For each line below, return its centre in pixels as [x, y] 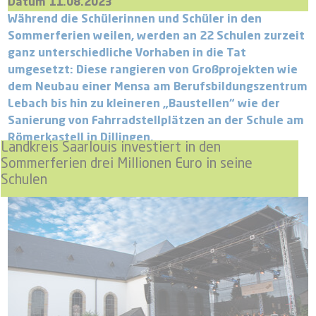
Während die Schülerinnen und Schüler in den [135, 20]
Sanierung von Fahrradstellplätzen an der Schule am [156, 122]
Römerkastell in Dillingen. [83, 139]
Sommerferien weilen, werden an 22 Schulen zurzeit [157, 37]
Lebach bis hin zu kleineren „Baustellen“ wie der [144, 105]
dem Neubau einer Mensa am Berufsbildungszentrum [158, 88]
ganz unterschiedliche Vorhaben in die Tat [127, 54]
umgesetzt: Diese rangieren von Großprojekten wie [153, 71]
